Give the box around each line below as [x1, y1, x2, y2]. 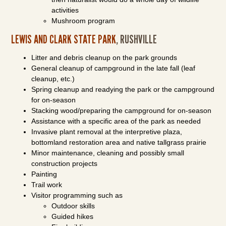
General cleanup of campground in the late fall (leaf [31, 64, 196, 72]
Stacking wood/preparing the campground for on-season [31, 106, 212, 115]
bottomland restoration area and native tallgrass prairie [31, 138, 207, 146]
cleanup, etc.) [31, 75, 75, 83]
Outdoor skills [51, 202, 95, 210]
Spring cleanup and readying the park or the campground [31, 85, 215, 93]
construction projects [31, 159, 98, 167]
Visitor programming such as [31, 191, 123, 199]
